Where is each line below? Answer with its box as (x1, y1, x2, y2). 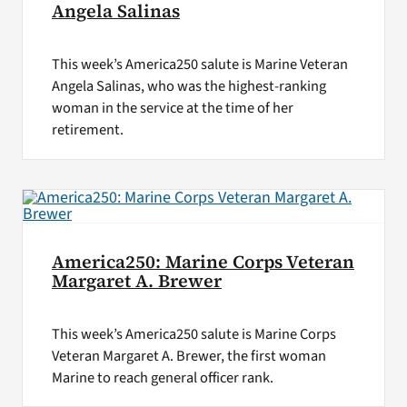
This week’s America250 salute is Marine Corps (51, 323, 336, 345)
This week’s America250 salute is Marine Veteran (51, 54, 348, 76)
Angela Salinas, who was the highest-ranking (51, 75, 326, 98)
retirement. (51, 119, 124, 142)
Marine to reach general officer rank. (51, 366, 273, 389)
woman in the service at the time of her (51, 97, 293, 120)
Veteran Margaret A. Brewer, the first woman (51, 344, 326, 367)
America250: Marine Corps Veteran (51, 249, 354, 274)
